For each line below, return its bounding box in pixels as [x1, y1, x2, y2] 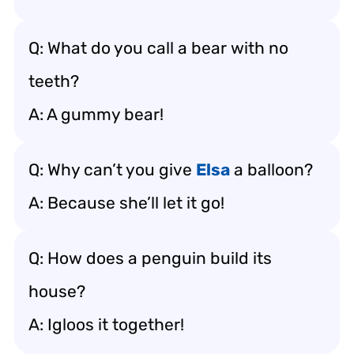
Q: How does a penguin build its [28, 248, 272, 268]
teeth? [28, 71, 79, 91]
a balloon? [230, 160, 313, 179]
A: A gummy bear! [28, 104, 164, 124]
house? [28, 281, 85, 301]
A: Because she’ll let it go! [28, 193, 224, 213]
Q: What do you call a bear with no [28, 38, 288, 58]
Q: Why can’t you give [28, 160, 196, 179]
